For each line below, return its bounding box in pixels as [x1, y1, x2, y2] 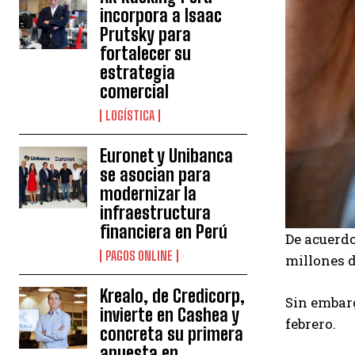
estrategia [100, 62, 176, 84]
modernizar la [100, 183, 197, 205]
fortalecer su [100, 43, 192, 65]
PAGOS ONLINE [105, 248, 174, 264]
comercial [100, 81, 170, 103]
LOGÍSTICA [105, 108, 155, 124]
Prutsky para [100, 24, 192, 46]
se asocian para [100, 164, 212, 186]
